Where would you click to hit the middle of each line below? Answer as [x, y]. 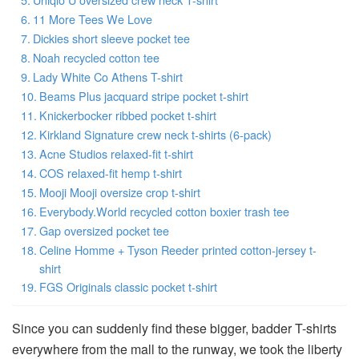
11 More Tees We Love [92, 18]
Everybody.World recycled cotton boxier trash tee [164, 211]
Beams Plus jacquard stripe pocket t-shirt [143, 95]
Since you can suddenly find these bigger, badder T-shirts [174, 328]
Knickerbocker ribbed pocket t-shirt [127, 115]
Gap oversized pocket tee [104, 230]
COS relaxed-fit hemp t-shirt [110, 172]
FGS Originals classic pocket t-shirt [128, 286]
